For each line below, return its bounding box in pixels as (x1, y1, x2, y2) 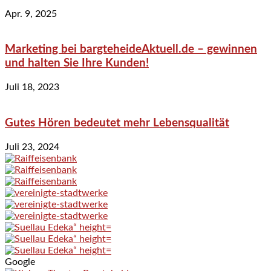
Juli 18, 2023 (5, 82, 59, 93)
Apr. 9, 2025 (5, 8, 57, 19)
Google (5, 256, 35, 267)
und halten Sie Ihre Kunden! (5, 57, 149, 70)
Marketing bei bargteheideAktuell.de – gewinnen (5, 44, 257, 56)
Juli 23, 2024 (5, 142, 59, 152)
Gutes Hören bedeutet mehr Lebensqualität (5, 117, 229, 129)
